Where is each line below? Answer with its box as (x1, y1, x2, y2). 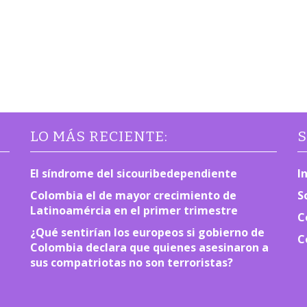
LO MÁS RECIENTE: (29, 128, 168, 146)
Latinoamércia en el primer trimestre (29, 203, 238, 219)
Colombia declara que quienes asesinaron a (29, 240, 269, 256)
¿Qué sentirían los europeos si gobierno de (29, 225, 265, 241)
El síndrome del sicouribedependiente (29, 166, 237, 182)
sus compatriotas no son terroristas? (29, 255, 233, 271)
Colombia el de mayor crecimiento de (29, 188, 236, 204)
